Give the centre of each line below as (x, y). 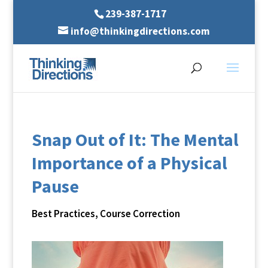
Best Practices (63, 214)
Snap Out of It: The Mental (135, 139)
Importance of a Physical (129, 163)
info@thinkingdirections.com (140, 31)
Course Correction (140, 214)
